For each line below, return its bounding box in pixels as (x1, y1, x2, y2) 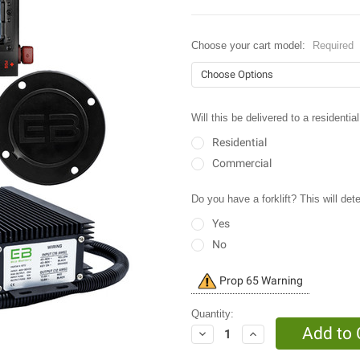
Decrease (195, 326, 242, 340)
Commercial (211, 157, 272, 170)
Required (312, 39, 354, 52)
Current (191, 274, 225, 287)
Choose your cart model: (191, 39, 309, 52)
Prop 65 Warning (217, 274, 303, 288)
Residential (211, 136, 267, 149)
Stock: (191, 289, 222, 302)
